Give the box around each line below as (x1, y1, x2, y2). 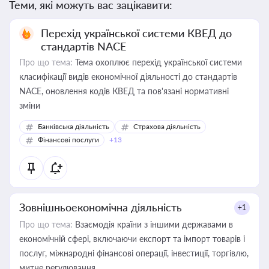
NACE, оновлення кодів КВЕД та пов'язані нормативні (19, 86, 229, 96)
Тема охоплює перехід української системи (73, 57, 242, 67)
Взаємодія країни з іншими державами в (73, 219, 233, 229)
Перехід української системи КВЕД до (41, 26, 232, 40)
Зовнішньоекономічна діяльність (19, 201, 182, 214)
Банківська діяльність (38, 122, 109, 131)
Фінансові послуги (38, 135, 99, 144)
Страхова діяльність (133, 122, 201, 131)
